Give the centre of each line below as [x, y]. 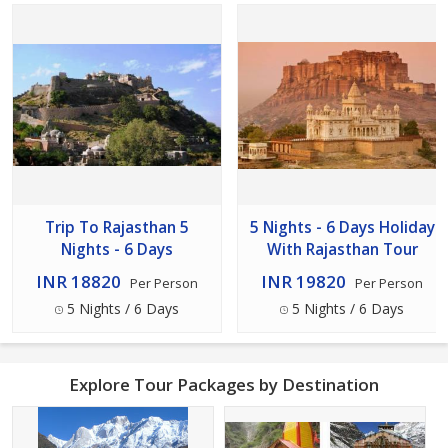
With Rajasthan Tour [342, 250]
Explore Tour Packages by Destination [224, 385]
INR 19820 [303, 282]
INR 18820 [78, 282]
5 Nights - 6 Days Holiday [342, 228]
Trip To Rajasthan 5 [117, 228]
